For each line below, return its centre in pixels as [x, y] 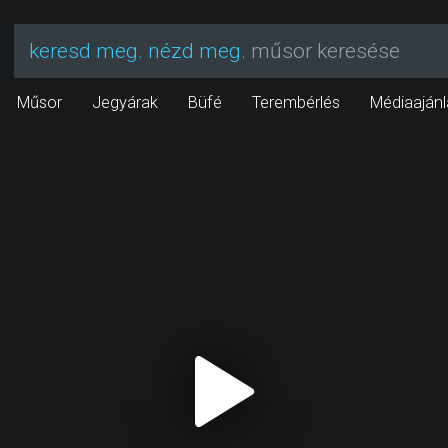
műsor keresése [323, 51]
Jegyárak [125, 102]
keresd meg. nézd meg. [137, 51]
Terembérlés [296, 102]
